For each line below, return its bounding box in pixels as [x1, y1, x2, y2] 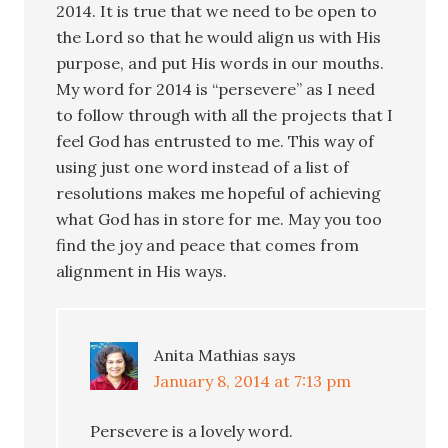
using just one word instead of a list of [56, 156, 350, 177]
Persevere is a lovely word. [90, 420, 294, 441]
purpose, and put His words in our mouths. [56, 52, 385, 73]
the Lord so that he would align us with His [56, 26, 382, 47]
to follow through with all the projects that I [56, 104, 394, 125]
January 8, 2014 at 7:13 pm [154, 370, 352, 391]
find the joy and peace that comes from [56, 234, 360, 255]
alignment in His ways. [56, 260, 228, 281]
